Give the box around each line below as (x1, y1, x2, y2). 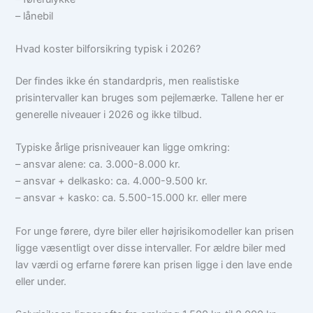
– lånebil (15, 9, 54, 22)
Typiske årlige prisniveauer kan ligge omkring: (15, 141, 231, 154)
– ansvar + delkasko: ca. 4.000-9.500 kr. (15, 175, 208, 188)
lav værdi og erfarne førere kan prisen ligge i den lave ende (15, 258, 293, 271)
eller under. (15, 275, 67, 288)
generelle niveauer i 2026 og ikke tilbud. (15, 108, 203, 121)
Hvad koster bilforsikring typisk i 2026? (15, 43, 201, 56)
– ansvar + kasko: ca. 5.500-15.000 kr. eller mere (15, 191, 247, 205)
